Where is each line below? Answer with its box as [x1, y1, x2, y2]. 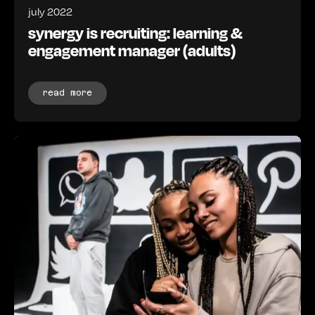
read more [43, 88, 92, 98]
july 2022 [28, 4, 72, 19]
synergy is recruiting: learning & [28, 22, 243, 43]
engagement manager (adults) [28, 40, 236, 60]
